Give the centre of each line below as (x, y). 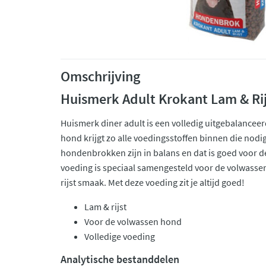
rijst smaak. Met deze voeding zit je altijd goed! (153, 182)
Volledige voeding (120, 236)
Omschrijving (100, 76)
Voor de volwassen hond (133, 221)
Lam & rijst (105, 207)
